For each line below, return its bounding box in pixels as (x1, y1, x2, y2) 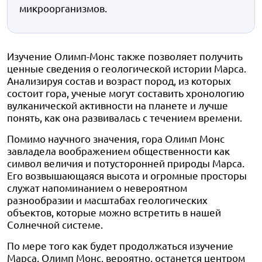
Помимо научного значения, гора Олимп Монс (7, 132, 225, 144)
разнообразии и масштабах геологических (7, 194, 208, 206)
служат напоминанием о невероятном (7, 181, 187, 194)
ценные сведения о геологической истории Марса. (7, 62, 246, 74)
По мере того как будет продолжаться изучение (7, 239, 233, 251)
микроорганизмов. (19, 2, 107, 14)
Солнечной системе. (7, 218, 103, 230)
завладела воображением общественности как (7, 144, 230, 157)
